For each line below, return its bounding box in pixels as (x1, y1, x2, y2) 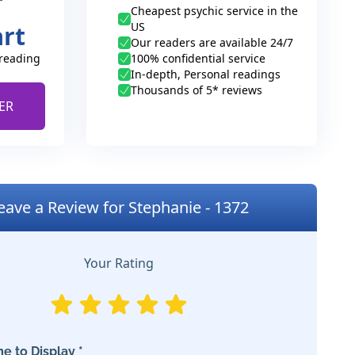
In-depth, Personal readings (131, 67, 281, 82)
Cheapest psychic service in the (131, 3, 298, 18)
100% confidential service (131, 51, 265, 66)
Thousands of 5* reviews (131, 82, 262, 97)
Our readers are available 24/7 (131, 35, 293, 50)
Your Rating (84, 254, 155, 272)
